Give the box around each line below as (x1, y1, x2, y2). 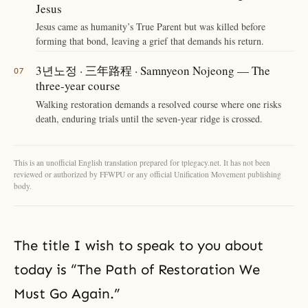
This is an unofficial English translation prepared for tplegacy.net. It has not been (14, 157, 270, 168)
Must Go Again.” (14, 285, 120, 302)
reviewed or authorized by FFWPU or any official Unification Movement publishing (14, 168, 281, 179)
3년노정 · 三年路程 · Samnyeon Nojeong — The (36, 62, 270, 78)
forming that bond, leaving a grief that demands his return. (36, 34, 264, 48)
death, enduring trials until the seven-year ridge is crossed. (36, 111, 263, 125)
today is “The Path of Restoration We (14, 261, 260, 278)
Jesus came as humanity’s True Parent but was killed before (36, 20, 265, 34)
